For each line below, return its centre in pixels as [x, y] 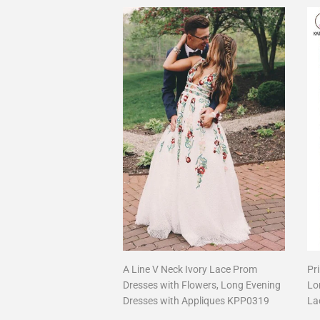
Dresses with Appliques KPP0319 [196, 301]
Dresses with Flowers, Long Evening [202, 285]
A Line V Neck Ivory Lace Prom [190, 269]
